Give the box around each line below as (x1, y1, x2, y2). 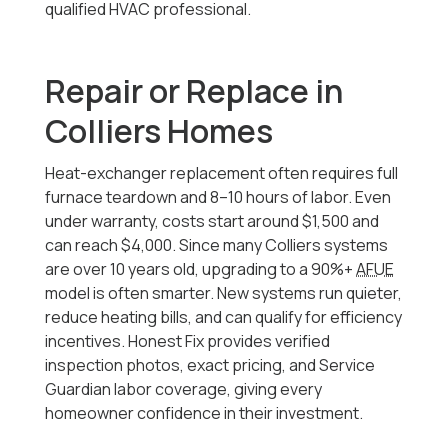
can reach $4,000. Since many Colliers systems (45, 234, 389, 257)
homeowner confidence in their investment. (45, 402, 364, 425)
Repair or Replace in (45, 69, 344, 114)
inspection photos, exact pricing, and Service (45, 354, 376, 377)
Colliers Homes (45, 109, 274, 154)
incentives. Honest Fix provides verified (45, 330, 331, 353)
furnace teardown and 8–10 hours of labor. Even (45, 186, 392, 209)
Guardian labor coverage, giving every (45, 378, 323, 401)
